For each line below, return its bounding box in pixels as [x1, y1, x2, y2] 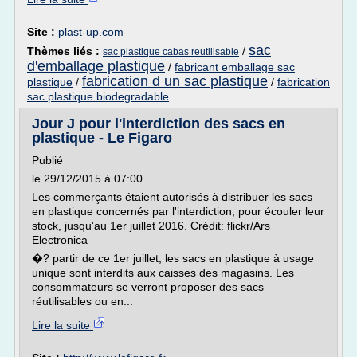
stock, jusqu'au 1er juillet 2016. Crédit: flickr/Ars [32, 219, 270, 232]
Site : [27, 25, 58, 38]
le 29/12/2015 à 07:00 [32, 172, 143, 185]
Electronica [32, 233, 88, 246]
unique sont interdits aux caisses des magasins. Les [32, 266, 294, 279]
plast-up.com [58, 25, 124, 38]
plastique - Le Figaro [32, 130, 172, 146]
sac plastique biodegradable [27, 90, 169, 103]
